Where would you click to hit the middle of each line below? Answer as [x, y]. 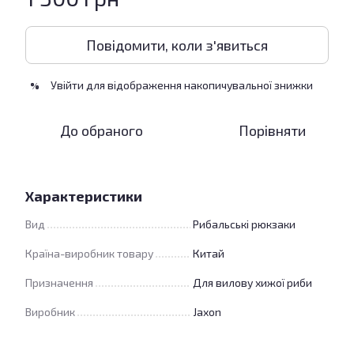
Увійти [67, 85]
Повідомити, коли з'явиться [177, 45]
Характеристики [84, 196]
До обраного [101, 130]
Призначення [59, 282]
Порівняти [272, 130]
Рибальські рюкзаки [244, 224]
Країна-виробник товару [89, 253]
